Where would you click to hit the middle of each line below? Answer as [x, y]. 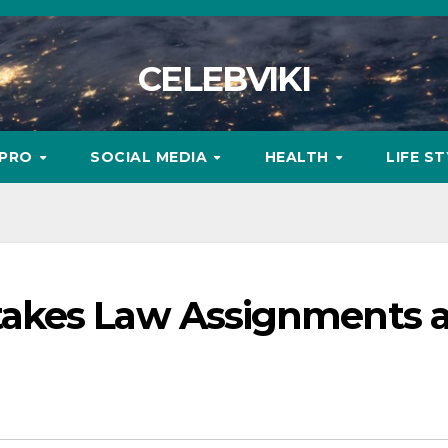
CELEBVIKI [224, 79]
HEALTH [299, 157]
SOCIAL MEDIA [151, 157]
